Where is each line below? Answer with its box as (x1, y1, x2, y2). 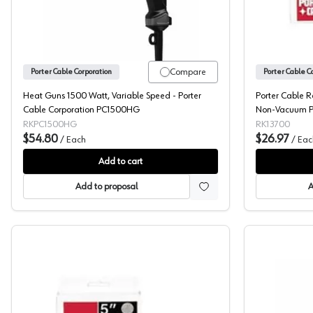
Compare (170, 67, 206, 77)
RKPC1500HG (23, 119, 77, 129)
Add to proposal (75, 182, 138, 191)
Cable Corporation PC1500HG (23, 105, 140, 115)
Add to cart (99, 156, 143, 166)
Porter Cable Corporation (31, 68, 112, 76)
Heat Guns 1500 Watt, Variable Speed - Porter (23, 91, 201, 101)
